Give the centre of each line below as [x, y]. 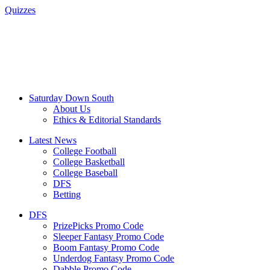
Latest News [53, 140]
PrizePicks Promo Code [98, 225]
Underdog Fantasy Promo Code [114, 258]
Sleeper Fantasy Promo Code [108, 236]
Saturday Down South [71, 98]
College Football [85, 151]
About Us [72, 108]
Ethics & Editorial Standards [107, 119]
